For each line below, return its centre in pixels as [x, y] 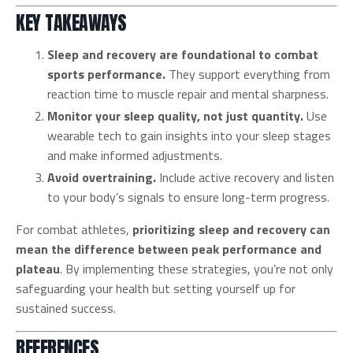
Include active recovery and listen [245, 178]
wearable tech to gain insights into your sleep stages [189, 135]
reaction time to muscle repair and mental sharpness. [188, 93]
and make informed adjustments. [135, 155]
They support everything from [248, 74]
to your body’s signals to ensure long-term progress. [188, 197]
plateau [38, 269]
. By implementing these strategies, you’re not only [197, 269]
